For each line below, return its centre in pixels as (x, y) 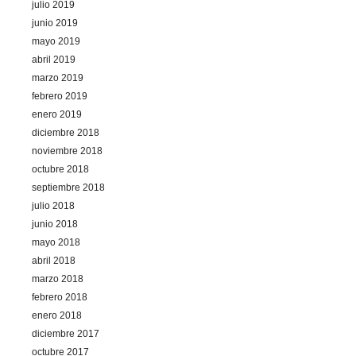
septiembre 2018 (68, 187)
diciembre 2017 (66, 333)
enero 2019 (57, 114)
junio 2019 (55, 23)
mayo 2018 (56, 242)
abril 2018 (54, 260)
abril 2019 (54, 59)
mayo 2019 (56, 41)
